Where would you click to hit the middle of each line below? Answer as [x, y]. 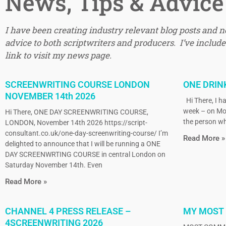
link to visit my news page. [58, 55]
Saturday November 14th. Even [54, 165]
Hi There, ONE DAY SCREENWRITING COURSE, [77, 112]
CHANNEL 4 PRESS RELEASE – [68, 211]
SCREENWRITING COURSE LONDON [77, 85]
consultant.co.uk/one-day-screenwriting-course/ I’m [87, 133]
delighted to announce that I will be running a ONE [83, 144]
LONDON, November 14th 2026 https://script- [76, 123]
